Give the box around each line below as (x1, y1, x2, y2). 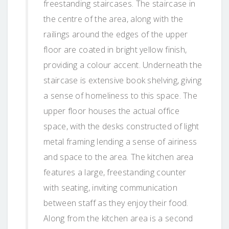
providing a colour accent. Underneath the (43, 59, 202, 71)
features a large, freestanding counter (43, 166, 187, 178)
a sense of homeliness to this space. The (43, 89, 197, 101)
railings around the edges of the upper (43, 28, 188, 40)
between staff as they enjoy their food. (43, 197, 189, 209)
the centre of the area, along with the (43, 13, 184, 25)
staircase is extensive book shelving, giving (43, 74, 202, 86)
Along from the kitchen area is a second (43, 212, 193, 224)
